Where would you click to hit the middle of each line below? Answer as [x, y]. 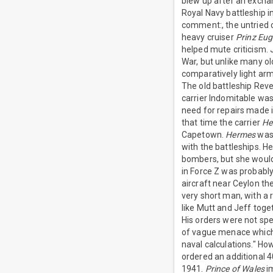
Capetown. [204, 135]
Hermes [241, 135]
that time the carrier [222, 123]
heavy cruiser [208, 37]
